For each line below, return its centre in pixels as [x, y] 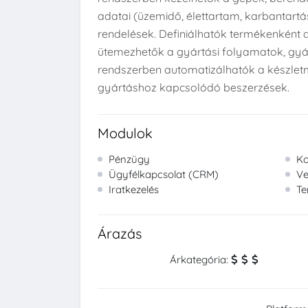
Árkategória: [201, 260]
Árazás [120, 233]
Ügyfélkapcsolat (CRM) [162, 174]
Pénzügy [128, 159]
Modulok [125, 133]
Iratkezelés [132, 189]
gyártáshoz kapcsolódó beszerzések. [194, 87]
